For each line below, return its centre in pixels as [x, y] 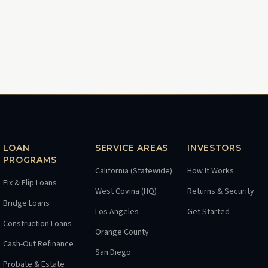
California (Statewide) [133, 171]
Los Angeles [117, 212]
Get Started [209, 212]
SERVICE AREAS [131, 148]
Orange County [122, 232]
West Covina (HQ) [126, 191]
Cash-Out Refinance [38, 244]
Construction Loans [37, 224]
